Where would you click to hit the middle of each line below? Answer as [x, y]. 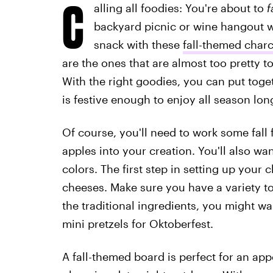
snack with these [138, 44]
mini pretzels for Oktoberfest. [137, 224]
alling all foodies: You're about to [180, 8]
